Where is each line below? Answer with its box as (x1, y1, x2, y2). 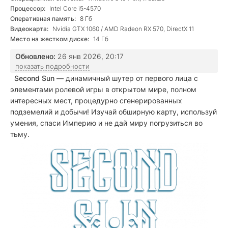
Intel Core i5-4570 (48, 5, 101, 12)
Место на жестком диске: (10, 35, 89, 43)
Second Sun (14, 74, 54, 82)
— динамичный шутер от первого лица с (54, 74, 198, 82)
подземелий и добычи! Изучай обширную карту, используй (10, 107, 217, 116)
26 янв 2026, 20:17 (55, 52, 124, 61)
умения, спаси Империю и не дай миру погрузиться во (10, 119, 203, 127)
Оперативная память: (10, 15, 76, 22)
